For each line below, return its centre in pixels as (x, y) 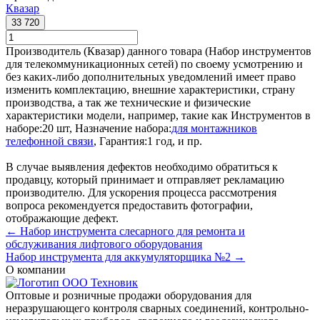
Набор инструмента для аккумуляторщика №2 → (125, 256)
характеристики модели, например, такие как (118, 115)
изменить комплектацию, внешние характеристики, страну (150, 89)
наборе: (24, 128)
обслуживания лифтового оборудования (104, 244)
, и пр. (187, 141)
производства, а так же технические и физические (128, 102)
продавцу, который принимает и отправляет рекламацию (145, 179)
